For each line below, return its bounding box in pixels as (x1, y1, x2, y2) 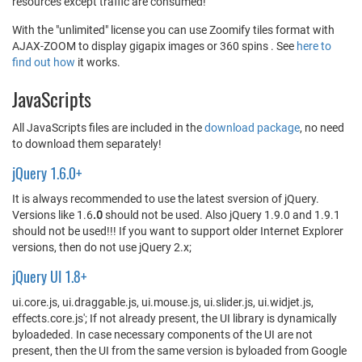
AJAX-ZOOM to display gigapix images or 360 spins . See (12, 40, 297, 53)
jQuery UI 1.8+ (12, 266, 86, 287)
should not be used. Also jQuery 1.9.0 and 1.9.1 (103, 208, 340, 221)
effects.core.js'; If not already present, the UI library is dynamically (12, 312, 337, 325)
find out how (12, 56, 75, 69)
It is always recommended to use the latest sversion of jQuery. (12, 192, 319, 205)
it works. (75, 56, 120, 69)
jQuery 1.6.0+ (12, 162, 82, 183)
